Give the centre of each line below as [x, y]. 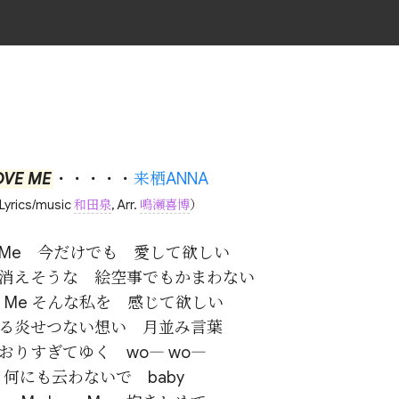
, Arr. [126, 205]
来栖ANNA [171, 179]
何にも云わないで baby [94, 377]
